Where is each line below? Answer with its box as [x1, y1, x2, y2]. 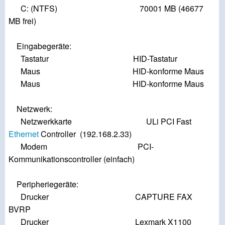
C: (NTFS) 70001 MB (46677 [9, 3, 203, 15]
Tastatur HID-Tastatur [9, 53, 177, 65]
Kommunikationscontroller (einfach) [9, 153, 135, 165]
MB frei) [9, 15, 36, 27]
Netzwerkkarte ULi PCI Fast [9, 116, 191, 128]
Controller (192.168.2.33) [39, 128, 132, 140]
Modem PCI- [9, 141, 154, 153]
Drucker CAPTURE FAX [9, 191, 192, 203]
